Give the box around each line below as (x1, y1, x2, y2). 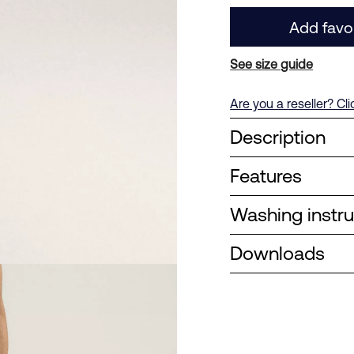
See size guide (230, 57, 314, 71)
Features (230, 165, 303, 186)
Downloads (230, 243, 326, 264)
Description (230, 126, 326, 148)
